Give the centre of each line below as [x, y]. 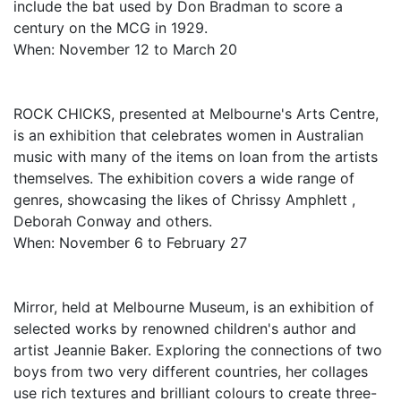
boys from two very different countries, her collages [191, 371]
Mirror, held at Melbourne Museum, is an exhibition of [194, 307]
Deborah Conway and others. [113, 221]
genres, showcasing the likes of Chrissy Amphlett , [184, 200]
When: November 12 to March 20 [125, 49]
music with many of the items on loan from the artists [196, 157]
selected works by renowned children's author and [185, 328]
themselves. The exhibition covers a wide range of [184, 178]
